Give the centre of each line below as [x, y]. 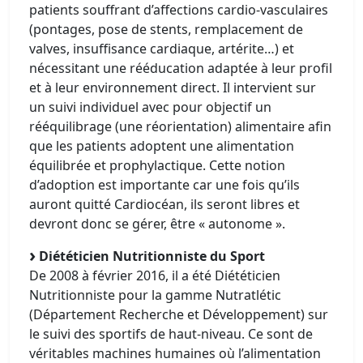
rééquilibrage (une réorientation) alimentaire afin [180, 126]
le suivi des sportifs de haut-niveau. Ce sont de [171, 334]
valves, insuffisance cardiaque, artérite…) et [162, 49]
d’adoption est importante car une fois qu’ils [164, 185]
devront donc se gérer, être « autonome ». [157, 224]
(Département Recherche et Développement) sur [179, 314]
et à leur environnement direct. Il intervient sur [173, 88]
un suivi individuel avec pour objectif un [150, 107]
